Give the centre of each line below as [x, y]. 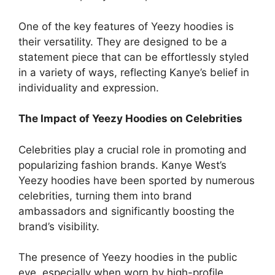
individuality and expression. [89, 87]
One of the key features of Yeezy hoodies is [126, 26]
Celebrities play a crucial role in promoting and [133, 149]
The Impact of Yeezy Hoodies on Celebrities [130, 118]
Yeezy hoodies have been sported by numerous [137, 180]
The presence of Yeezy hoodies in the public [128, 257]
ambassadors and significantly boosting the [126, 211]
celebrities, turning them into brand [105, 196]
